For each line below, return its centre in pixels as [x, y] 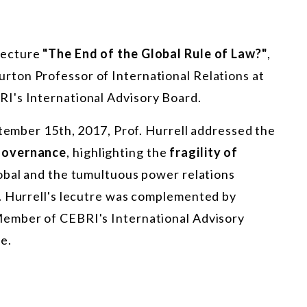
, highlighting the [118, 152]
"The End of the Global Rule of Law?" [155, 54]
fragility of [204, 152]
